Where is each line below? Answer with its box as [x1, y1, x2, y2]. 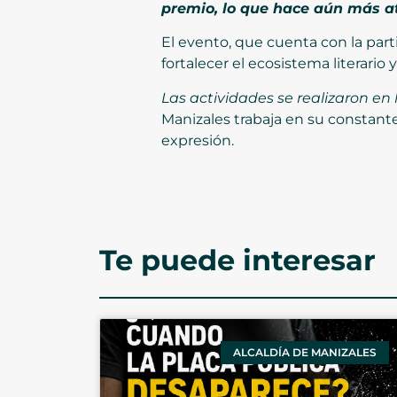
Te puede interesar [99, 242, 376, 277]
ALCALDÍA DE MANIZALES [232, 346, 377, 360]
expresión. [161, 131, 234, 149]
